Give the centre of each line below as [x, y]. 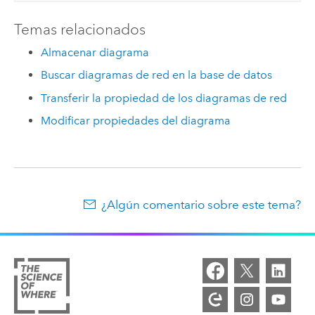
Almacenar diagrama [95, 52]
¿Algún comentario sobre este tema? [201, 205]
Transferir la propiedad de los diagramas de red [164, 98]
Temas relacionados [79, 29]
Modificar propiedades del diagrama [136, 121]
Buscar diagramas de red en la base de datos [157, 75]
